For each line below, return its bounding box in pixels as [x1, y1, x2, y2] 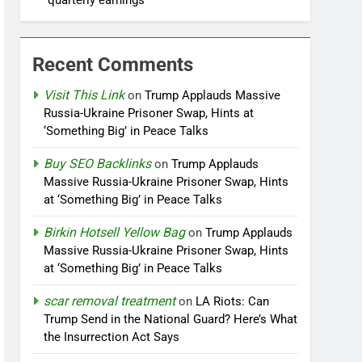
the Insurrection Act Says [44, 330, 180, 344]
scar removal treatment [44, 293, 176, 309]
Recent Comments [32, 53, 194, 76]
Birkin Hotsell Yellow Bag [44, 225, 186, 240]
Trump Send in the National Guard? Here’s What [44, 312, 298, 326]
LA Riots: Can [196, 294, 270, 309]
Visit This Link [44, 87, 125, 103]
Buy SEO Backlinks [44, 156, 152, 171]
